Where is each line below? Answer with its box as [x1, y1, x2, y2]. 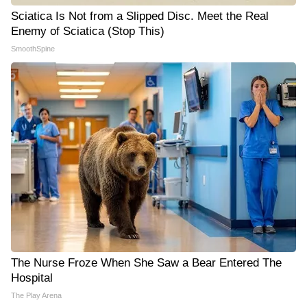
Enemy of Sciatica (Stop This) [11, 24, 164, 38]
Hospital [11, 271, 53, 284]
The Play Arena [11, 291, 62, 299]
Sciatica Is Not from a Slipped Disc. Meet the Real [11, 9, 269, 23]
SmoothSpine [11, 44, 55, 53]
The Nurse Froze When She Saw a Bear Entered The [11, 256, 282, 269]
